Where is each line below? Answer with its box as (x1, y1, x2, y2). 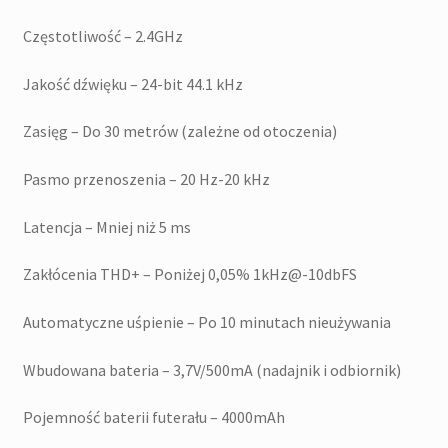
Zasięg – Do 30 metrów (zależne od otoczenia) (22, 121, 337, 142)
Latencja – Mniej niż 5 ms (22, 216, 191, 237)
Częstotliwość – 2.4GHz (22, 26, 183, 47)
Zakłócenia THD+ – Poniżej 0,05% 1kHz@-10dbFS (22, 264, 357, 285)
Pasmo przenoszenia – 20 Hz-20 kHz (22, 168, 270, 189)
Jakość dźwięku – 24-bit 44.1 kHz (22, 73, 243, 94)
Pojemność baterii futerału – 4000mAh (22, 407, 285, 428)
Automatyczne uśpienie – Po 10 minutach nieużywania (22, 311, 391, 332)
